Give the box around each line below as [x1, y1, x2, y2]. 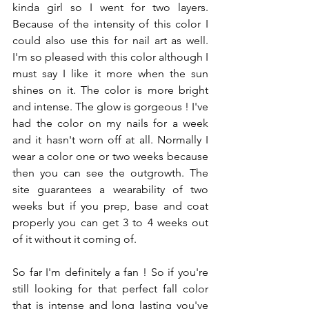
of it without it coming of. [12, 232, 137, 246]
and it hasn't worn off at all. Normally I [12, 133, 208, 146]
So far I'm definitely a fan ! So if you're [12, 266, 208, 279]
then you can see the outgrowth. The [12, 166, 208, 179]
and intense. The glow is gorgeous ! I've [12, 100, 208, 113]
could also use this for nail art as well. [12, 34, 208, 47]
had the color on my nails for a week [12, 117, 208, 130]
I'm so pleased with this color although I [12, 50, 208, 63]
